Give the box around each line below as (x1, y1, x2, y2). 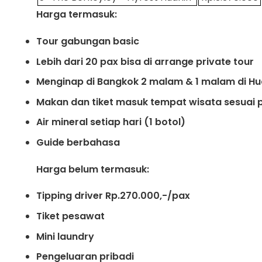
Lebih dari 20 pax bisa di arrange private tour (36, 54, 254, 68)
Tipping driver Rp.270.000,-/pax (36, 189, 190, 203)
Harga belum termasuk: (36, 162, 149, 176)
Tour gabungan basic (36, 34, 139, 48)
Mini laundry (36, 229, 94, 243)
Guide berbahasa (36, 135, 120, 149)
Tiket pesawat (36, 209, 105, 223)
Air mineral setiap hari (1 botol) (36, 115, 185, 129)
